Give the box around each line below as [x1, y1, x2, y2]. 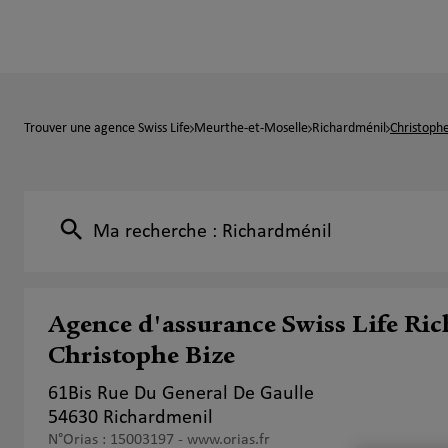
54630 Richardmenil [48, 408, 213, 428]
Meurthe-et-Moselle [194, 121, 308, 136]
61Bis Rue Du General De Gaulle [48, 384, 314, 404]
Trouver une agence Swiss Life [24, 121, 190, 136]
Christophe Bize [48, 345, 235, 371]
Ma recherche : [93, 221, 222, 242]
